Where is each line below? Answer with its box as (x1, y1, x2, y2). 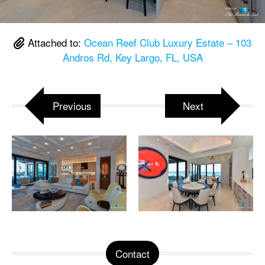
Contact (115, 245, 150, 261)
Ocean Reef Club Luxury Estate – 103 (84, 35, 251, 50)
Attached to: (25, 35, 84, 50)
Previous (53, 98, 92, 114)
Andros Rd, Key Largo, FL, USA (62, 50, 203, 65)
